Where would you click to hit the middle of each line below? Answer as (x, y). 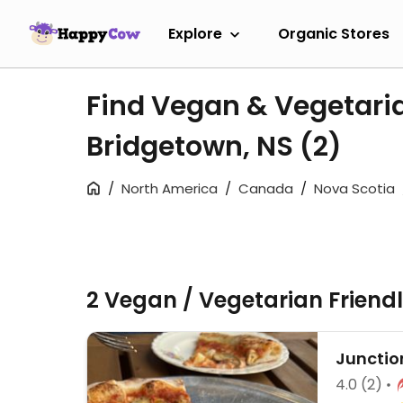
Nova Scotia (354, 188)
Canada (266, 188)
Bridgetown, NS (193, 147)
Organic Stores (334, 33)
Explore (195, 33)
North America (170, 188)
